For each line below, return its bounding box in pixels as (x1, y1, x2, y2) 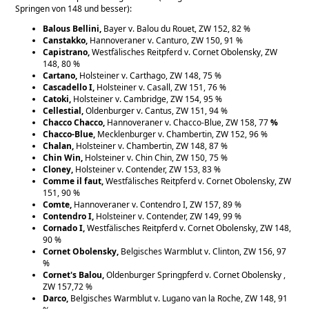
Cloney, (43, 163, 76, 175)
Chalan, (43, 139, 77, 152)
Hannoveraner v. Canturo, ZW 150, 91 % (90, 34, 243, 46)
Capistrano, (43, 46, 92, 58)
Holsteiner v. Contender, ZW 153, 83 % (75, 163, 221, 175)
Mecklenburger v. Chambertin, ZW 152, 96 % (97, 128, 268, 140)
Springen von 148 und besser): (15, 2, 132, 14)
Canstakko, (43, 34, 90, 46)
